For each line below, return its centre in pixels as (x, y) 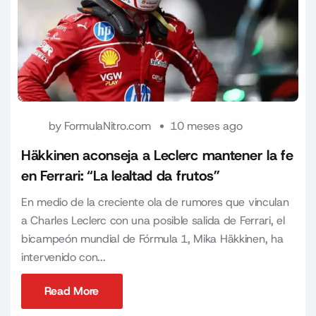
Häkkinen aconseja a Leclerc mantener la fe (157, 155)
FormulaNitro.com (108, 126)
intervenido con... (63, 257)
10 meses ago (206, 126)
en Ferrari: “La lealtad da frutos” (121, 176)
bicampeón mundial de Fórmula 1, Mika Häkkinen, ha (152, 239)
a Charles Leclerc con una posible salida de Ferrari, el (153, 220)
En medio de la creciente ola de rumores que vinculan (155, 202)
